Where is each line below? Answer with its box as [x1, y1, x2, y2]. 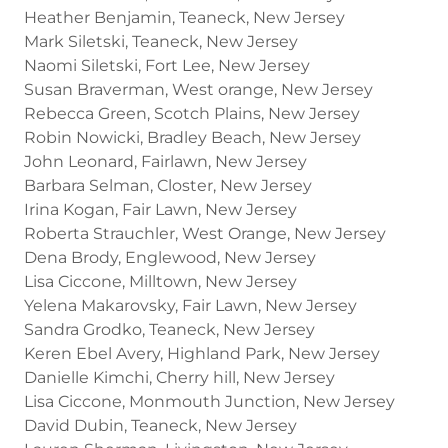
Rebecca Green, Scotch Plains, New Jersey [24, 103, 360, 123]
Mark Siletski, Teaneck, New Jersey [24, 31, 298, 51]
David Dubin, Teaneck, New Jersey [24, 415, 297, 435]
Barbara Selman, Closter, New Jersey [24, 175, 312, 195]
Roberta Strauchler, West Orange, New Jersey [24, 223, 386, 243]
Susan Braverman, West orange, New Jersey [24, 79, 373, 99]
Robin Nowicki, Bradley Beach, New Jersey [24, 127, 361, 147]
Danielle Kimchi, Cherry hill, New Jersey [24, 367, 335, 387]
